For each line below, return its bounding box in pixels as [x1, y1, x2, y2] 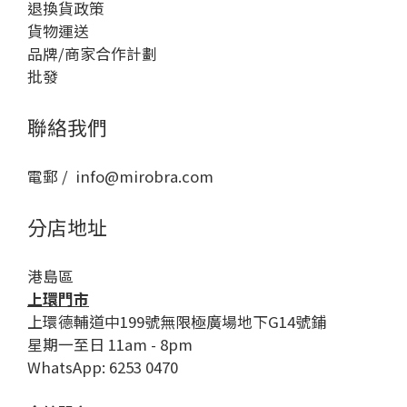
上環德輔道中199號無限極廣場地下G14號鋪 [27, 311, 326, 333]
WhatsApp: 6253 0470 [27, 356, 178, 378]
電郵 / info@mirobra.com [27, 165, 213, 187]
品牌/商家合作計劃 [27, 43, 157, 65]
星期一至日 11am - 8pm [27, 333, 193, 355]
